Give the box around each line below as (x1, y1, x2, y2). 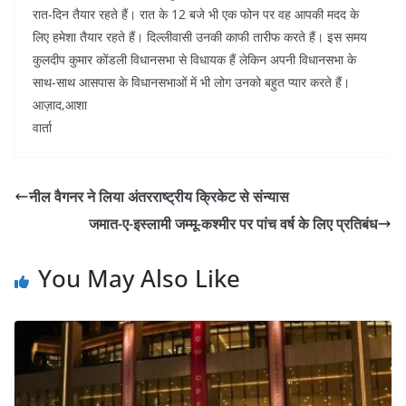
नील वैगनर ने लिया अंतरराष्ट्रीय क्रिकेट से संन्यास (29, 187, 289, 208)
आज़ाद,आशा (33, 96, 87, 114)
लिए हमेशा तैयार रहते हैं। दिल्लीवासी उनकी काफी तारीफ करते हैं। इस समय (33, 28, 367, 46)
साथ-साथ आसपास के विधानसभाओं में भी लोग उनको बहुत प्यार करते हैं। (33, 73, 350, 92)
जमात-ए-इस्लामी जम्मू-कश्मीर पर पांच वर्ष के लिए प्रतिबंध (89, 214, 377, 235)
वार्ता (33, 119, 52, 137)
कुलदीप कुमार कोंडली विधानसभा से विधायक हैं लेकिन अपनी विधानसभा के (33, 51, 356, 69)
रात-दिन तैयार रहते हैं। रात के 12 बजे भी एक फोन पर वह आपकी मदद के (33, 5, 359, 24)
